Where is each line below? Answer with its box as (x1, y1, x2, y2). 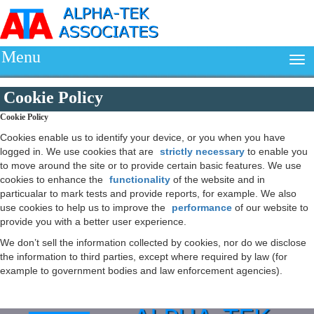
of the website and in (170, 173, 265, 185)
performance (172, 201, 232, 213)
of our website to (232, 201, 308, 213)
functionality (109, 173, 170, 185)
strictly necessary (160, 145, 245, 157)
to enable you (245, 145, 308, 157)
